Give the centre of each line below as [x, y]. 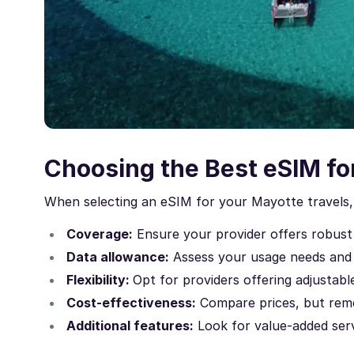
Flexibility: [100, 280]
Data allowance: [118, 257]
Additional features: [130, 326]
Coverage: [100, 234]
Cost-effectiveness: [131, 303]
